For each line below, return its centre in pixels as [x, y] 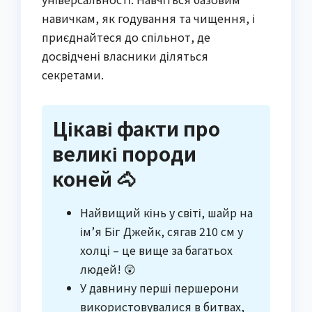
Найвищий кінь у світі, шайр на [166, 212]
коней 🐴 [94, 178]
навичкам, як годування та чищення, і [148, 18]
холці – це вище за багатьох [156, 250]
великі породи [124, 153]
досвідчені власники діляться [125, 55]
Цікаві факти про [136, 128]
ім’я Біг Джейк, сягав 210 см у [162, 231]
